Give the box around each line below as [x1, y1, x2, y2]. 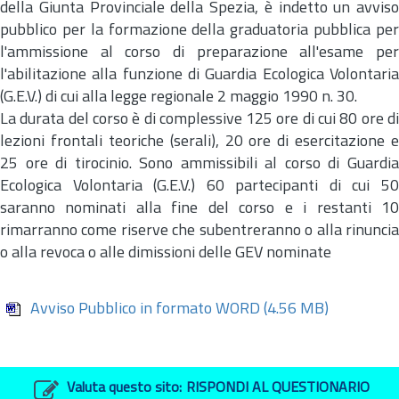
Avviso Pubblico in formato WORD [30, 300, 260, 318]
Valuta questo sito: [67, 381, 182, 395]
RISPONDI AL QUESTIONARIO [186, 381, 370, 395]
